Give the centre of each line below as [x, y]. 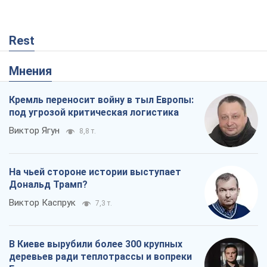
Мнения [35, 71]
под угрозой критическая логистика [94, 112]
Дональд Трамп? [48, 184]
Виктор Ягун [34, 130]
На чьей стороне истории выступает [95, 172]
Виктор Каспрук [42, 202]
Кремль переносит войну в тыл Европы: [101, 100]
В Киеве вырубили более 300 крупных [96, 244]
